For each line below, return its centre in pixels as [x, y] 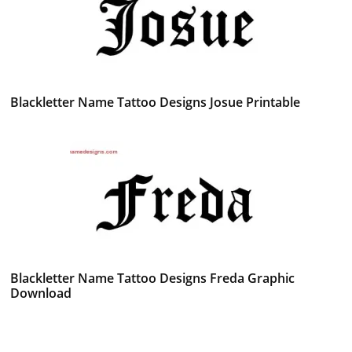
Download [41, 293]
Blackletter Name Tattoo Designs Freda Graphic [153, 278]
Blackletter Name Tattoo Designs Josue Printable [156, 102]
